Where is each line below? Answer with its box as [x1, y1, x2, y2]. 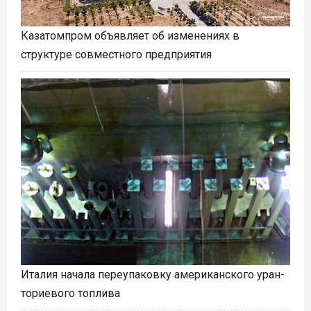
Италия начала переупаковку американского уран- [21, 268, 285, 282]
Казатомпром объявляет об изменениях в [21, 28, 239, 42]
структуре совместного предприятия [21, 47, 212, 61]
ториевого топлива [21, 287, 120, 301]
